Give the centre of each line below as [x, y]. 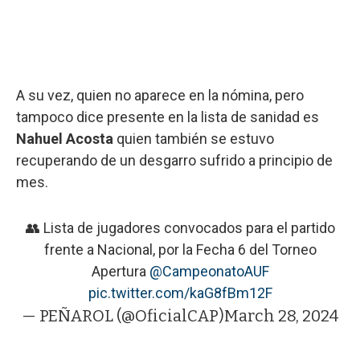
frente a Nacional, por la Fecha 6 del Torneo [180, 249]
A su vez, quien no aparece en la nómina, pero [160, 95]
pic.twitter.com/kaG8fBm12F [180, 292]
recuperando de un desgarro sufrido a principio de [174, 160]
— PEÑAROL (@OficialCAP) [123, 315]
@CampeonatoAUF [209, 271]
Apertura [120, 271]
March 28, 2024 [281, 315]
